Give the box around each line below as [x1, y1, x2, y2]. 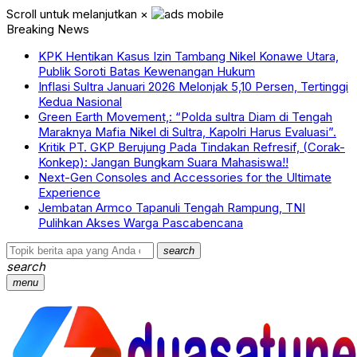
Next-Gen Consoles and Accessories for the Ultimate [38, 170, 331, 185]
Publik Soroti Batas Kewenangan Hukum [38, 64, 255, 79]
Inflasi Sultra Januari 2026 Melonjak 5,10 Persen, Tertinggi [38, 79, 348, 94]
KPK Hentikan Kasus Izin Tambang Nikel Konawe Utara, [38, 49, 339, 64]
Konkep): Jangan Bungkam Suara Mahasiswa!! [38, 155, 288, 170]
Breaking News [6, 22, 89, 37]
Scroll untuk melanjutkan [6, 6, 137, 22]
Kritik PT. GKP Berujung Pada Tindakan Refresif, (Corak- [38, 139, 345, 155]
